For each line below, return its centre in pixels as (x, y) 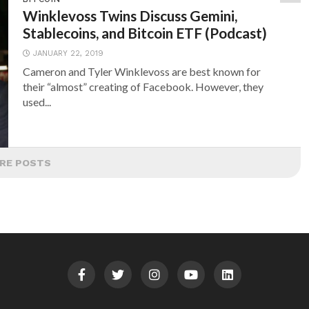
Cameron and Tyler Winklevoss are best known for (142, 71)
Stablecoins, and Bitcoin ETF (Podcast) (145, 33)
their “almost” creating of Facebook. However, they (143, 87)
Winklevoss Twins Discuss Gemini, (130, 16)
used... (37, 102)
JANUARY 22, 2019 (69, 53)
